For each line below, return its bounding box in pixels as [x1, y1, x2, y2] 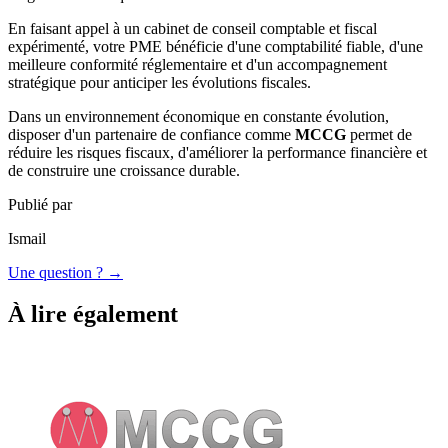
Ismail [8, 229, 46, 247]
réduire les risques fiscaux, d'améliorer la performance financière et [8, 143, 427, 161]
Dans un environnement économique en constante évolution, [8, 107, 389, 125]
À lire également [8, 301, 178, 328]
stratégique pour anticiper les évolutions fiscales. [8, 73, 311, 91]
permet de [346, 125, 412, 143]
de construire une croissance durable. [8, 161, 240, 179]
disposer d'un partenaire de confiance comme [8, 125, 295, 143]
